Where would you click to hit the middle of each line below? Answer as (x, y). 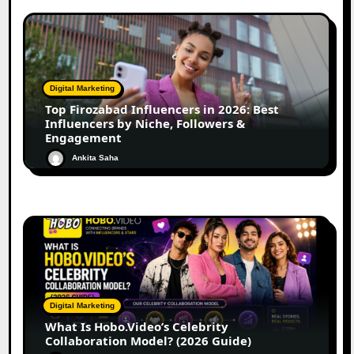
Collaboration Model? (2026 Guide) (149, 340)
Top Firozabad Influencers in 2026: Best (162, 109)
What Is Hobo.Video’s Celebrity (137, 326)
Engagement (84, 137)
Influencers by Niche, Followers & (145, 123)
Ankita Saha (96, 157)
